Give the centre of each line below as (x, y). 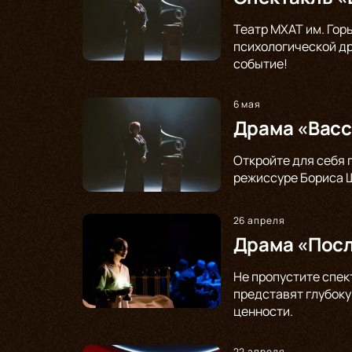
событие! (260, 63)
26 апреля (259, 220)
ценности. (263, 311)
